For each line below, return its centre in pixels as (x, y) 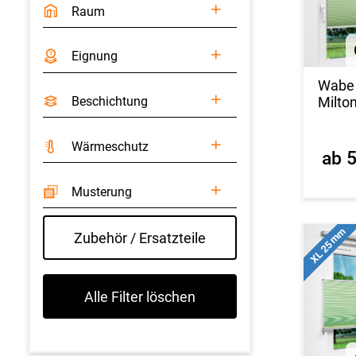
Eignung (94, 56)
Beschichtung (109, 102)
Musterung (101, 192)
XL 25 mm (328, 245)
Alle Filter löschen (140, 296)
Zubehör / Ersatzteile (140, 238)
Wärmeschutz (110, 146)
